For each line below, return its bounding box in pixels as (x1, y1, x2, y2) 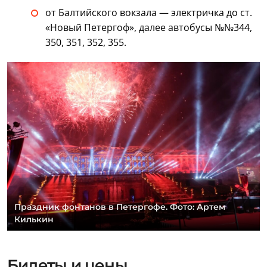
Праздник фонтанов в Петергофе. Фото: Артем (14, 201, 225, 213)
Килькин (14, 214, 54, 225)
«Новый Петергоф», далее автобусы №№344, (45, 21, 252, 35)
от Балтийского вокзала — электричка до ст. (45, 6, 252, 20)
